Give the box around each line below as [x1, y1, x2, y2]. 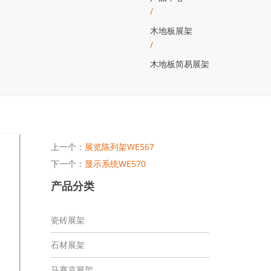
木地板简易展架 [150, 58, 209, 70]
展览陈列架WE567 [84, 140, 154, 152]
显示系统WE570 [84, 157, 146, 169]
